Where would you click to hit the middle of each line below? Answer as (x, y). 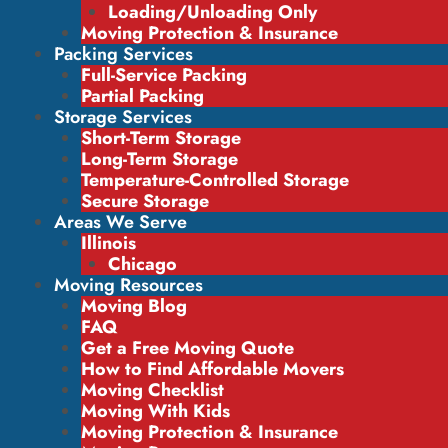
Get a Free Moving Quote (187, 348)
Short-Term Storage (161, 138)
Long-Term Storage (159, 159)
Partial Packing (142, 96)
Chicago (142, 264)
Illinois (108, 243)
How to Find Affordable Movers (212, 369)
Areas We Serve (120, 222)
